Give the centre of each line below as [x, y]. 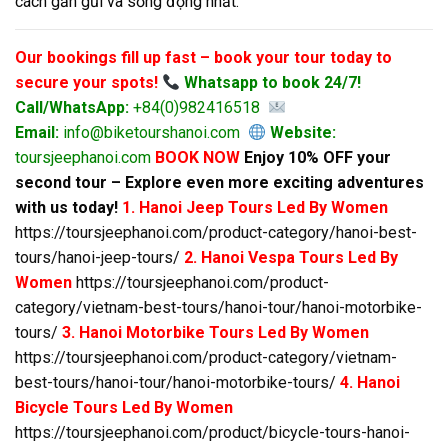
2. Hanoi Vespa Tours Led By [291, 258]
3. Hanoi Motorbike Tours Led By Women [215, 333]
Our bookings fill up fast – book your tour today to [203, 58]
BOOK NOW [197, 158]
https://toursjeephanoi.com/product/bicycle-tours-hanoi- [212, 433]
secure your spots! [86, 83]
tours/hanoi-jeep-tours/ [97, 258]
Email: [37, 133]
